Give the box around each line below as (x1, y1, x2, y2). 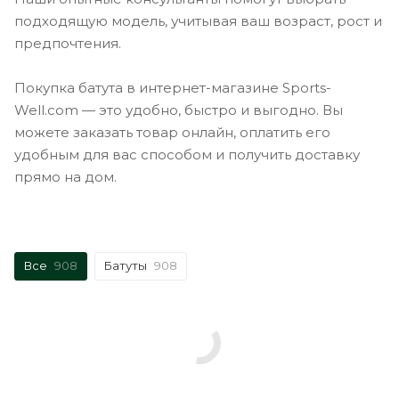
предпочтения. (14, 34, 121, 52)
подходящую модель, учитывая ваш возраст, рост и (14, 12, 382, 29)
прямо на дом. (14, 167, 117, 185)
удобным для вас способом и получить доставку (14, 145, 360, 163)
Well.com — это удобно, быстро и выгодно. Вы (14, 101, 343, 118)
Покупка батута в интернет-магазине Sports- (14, 78, 331, 96)
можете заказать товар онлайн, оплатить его (14, 123, 330, 141)
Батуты (104, 257, 147, 273)
